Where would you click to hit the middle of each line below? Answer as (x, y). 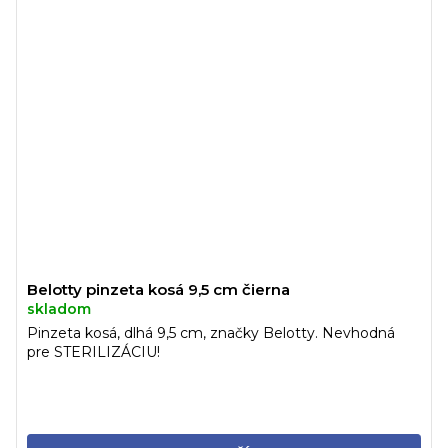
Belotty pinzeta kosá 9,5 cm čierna (158, 289)
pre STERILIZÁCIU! (93, 351)
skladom (59, 308)
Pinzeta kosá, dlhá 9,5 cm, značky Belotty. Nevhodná (211, 332)
